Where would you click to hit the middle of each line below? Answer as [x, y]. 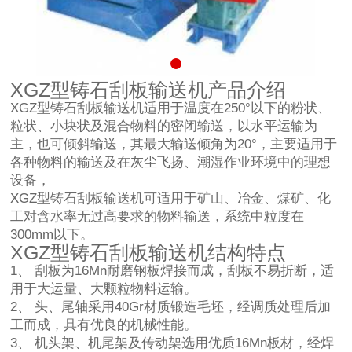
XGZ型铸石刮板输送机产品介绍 [148, 89]
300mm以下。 [52, 234]
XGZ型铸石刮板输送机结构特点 [148, 252]
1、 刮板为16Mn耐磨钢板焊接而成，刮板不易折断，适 [172, 270]
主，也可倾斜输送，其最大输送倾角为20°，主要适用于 [174, 144]
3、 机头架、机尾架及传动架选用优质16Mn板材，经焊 [172, 343]
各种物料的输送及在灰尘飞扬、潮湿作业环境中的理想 [171, 162]
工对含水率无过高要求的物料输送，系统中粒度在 [158, 216]
